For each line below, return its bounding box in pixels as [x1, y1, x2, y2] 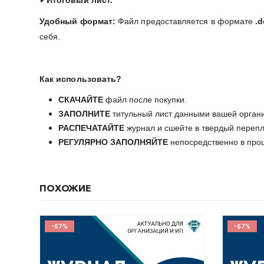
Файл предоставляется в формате [118, 16, 256, 26]
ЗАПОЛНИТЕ [58, 109, 110, 118]
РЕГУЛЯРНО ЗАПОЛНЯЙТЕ [58, 137, 168, 147]
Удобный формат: [39, 16, 118, 26]
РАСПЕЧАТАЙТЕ [58, 123, 124, 133]
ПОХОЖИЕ [39, 182, 91, 194]
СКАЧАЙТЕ [58, 95, 103, 104]
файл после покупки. [103, 95, 187, 104]
